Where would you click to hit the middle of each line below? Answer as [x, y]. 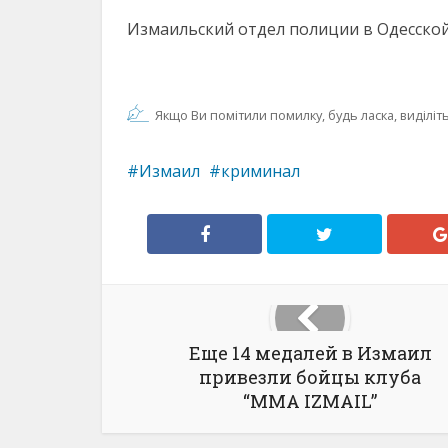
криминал [260, 171]
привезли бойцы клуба [310, 377]
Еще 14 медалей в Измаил [310, 353]
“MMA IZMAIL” [310, 401]
